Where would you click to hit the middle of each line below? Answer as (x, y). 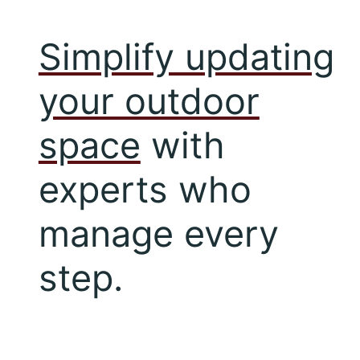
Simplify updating (186, 56)
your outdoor (149, 100)
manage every (158, 233)
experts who (145, 189)
